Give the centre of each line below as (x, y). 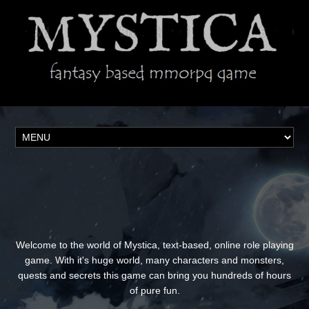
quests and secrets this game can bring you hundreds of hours (154, 276)
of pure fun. (154, 291)
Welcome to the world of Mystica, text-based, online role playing (154, 245)
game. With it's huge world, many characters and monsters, (154, 260)
